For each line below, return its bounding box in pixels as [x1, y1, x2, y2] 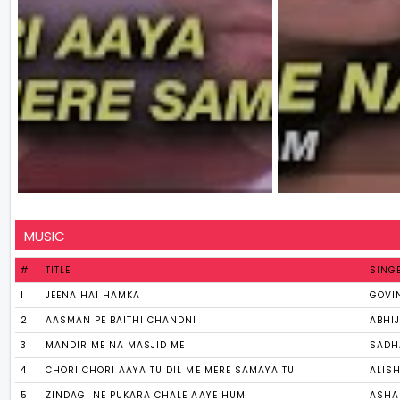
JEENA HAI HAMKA [46, 288, 141, 303]
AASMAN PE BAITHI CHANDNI [46, 313, 197, 328]
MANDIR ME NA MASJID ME [46, 338, 186, 353]
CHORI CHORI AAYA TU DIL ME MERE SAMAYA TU [46, 363, 295, 378]
